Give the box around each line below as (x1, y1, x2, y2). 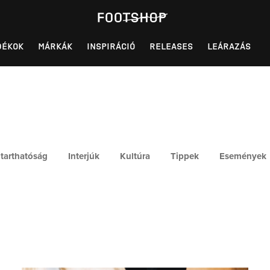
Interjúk (68, 150, 99, 162)
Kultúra (120, 150, 150, 162)
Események (219, 150, 266, 162)
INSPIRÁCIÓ (87, 41, 135, 52)
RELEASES (149, 41, 193, 52)
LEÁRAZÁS (207, 41, 251, 52)
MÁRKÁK (38, 41, 72, 52)
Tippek (171, 150, 199, 162)
